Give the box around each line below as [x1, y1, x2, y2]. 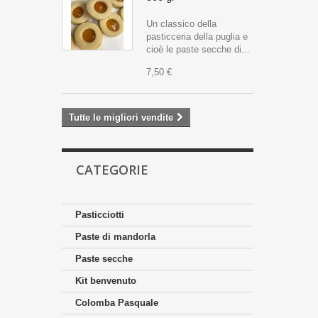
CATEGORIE [76, 161, 148, 178]
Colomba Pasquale [75, 297, 158, 308]
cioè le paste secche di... [146, 44, 250, 55]
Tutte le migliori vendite [69, 112, 173, 123]
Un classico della [146, 18, 216, 29]
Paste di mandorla [75, 231, 155, 242]
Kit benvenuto [75, 275, 136, 286]
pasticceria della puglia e [146, 31, 248, 42]
